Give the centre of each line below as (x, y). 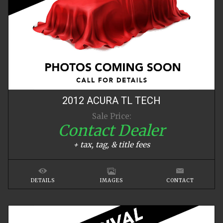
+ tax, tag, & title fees (111, 145)
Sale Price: (111, 116)
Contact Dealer (111, 130)
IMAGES (111, 180)
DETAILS (43, 180)
